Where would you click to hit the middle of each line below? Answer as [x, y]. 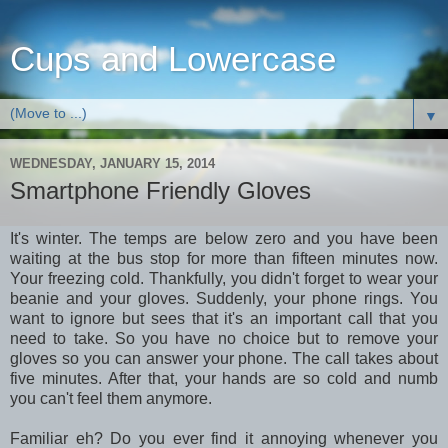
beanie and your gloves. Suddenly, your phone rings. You [224, 298]
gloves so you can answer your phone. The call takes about [224, 358]
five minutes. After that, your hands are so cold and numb [224, 378]
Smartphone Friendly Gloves [160, 190]
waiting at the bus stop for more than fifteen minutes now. [224, 258]
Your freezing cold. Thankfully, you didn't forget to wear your [224, 278]
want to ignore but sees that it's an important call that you [224, 318]
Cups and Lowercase [173, 59]
